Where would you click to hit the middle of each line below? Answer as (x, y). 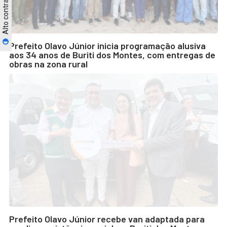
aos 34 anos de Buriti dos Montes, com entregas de (112, 55)
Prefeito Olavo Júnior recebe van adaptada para (107, 219)
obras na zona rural (48, 64)
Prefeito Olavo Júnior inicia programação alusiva (107, 46)
